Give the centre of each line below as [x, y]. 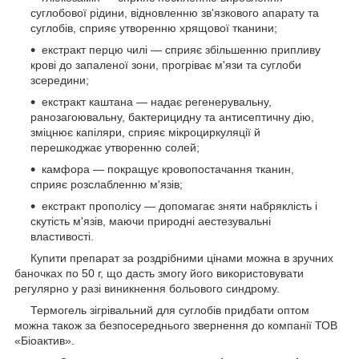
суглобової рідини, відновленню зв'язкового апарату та [175, 12]
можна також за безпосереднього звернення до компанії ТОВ [176, 325]
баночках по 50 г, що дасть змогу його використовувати [159, 273]
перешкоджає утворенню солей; [115, 147]
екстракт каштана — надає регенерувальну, [157, 101]
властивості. [62, 236]
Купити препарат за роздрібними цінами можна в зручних [174, 258]
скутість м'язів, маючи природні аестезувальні [151, 221]
